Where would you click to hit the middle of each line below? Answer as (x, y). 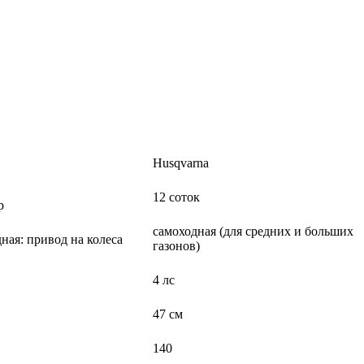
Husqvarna (181, 163)
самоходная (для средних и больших (253, 232)
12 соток (176, 197)
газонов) (176, 246)
